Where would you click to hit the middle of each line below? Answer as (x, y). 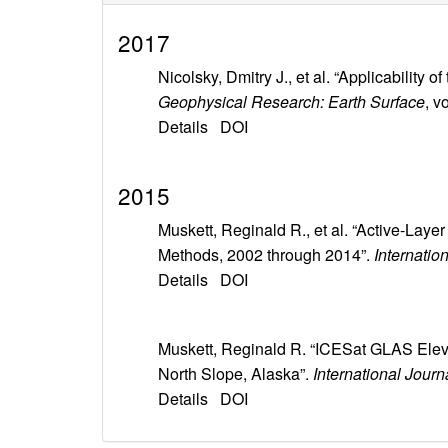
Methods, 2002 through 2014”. (266, 255)
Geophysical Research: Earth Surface (291, 102)
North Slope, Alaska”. (235, 374)
